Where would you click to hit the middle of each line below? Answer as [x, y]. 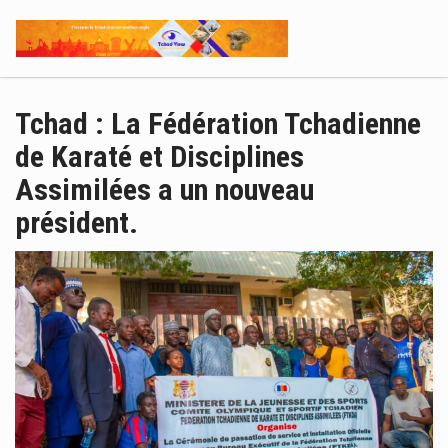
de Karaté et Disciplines [159, 156]
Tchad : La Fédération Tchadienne [218, 123]
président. [76, 222]
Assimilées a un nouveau [164, 189]
